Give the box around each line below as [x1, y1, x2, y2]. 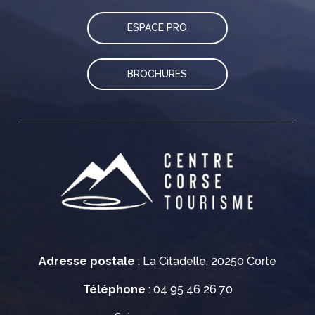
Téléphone [82, 283, 146, 297]
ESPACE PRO [127, 22, 188, 34]
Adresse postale [39, 255, 135, 269]
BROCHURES [127, 67, 188, 79]
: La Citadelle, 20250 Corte [135, 255, 276, 269]
